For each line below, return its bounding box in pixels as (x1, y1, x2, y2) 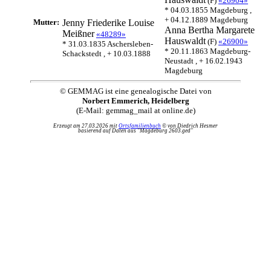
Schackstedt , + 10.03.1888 (62, 49, 151, 58)
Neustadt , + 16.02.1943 (165, 56, 243, 65)
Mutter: (33, 18, 61, 27)
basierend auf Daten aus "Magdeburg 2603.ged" (78, 128, 193, 134)
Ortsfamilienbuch (119, 123, 161, 129)
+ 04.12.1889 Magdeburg (165, 15, 248, 24)
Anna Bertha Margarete (165, 25, 255, 35)
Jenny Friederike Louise (62, 18, 154, 28)
